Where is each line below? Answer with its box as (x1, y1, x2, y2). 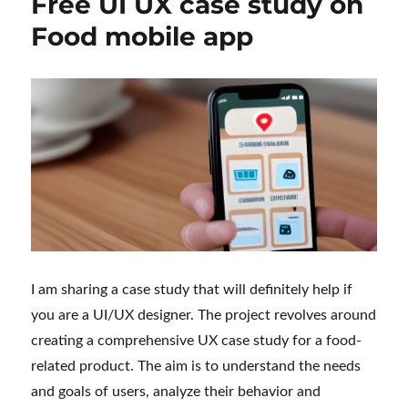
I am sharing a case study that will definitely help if (31, 281, 353, 297)
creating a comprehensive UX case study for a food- (31, 332, 362, 348)
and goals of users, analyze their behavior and (31, 383, 321, 399)
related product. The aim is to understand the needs (31, 358, 362, 373)
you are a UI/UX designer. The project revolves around (31, 307, 377, 322)
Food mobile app (31, 21, 254, 52)
